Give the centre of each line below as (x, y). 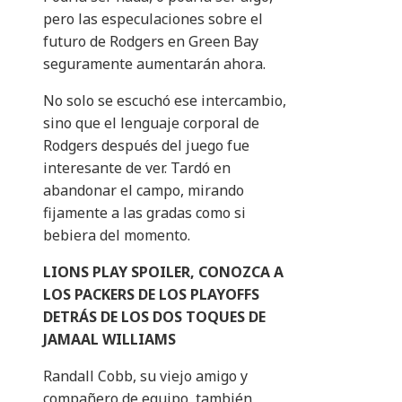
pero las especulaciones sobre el (153, 19)
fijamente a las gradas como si (144, 213)
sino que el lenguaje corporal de (151, 123)
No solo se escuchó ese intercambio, (165, 101)
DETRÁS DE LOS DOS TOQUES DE (154, 317)
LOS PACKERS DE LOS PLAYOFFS (151, 295)
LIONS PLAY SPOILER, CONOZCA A (163, 272)
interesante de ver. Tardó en (137, 168)
